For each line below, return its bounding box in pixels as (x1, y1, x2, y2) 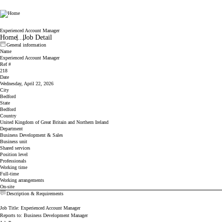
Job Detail (24, 34, 52, 41)
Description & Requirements (6, 191, 63, 196)
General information (6, 42, 46, 48)
